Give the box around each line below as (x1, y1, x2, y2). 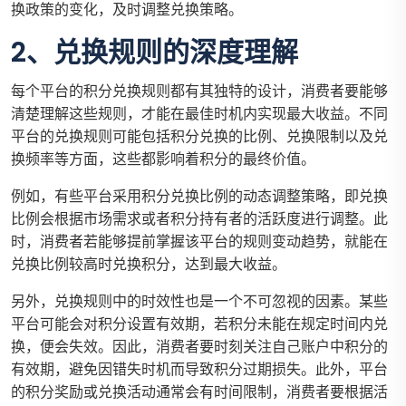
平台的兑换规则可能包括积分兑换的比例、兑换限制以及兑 (11, 126, 388, 148)
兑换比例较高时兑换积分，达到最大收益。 (11, 254, 286, 275)
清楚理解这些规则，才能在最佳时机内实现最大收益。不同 (11, 103, 388, 125)
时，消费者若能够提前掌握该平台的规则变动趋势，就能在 (11, 231, 388, 253)
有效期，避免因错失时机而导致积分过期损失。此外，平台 (11, 359, 388, 381)
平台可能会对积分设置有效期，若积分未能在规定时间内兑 (11, 314, 388, 335)
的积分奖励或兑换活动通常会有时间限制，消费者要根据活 (11, 382, 388, 403)
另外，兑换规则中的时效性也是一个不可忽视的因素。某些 (11, 291, 388, 313)
